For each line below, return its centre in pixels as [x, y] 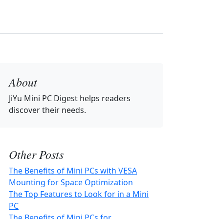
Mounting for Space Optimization [71, 182]
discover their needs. [47, 110]
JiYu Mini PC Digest [43, 98]
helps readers [104, 98]
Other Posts [36, 154]
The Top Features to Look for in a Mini [79, 194]
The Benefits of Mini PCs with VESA [73, 171]
